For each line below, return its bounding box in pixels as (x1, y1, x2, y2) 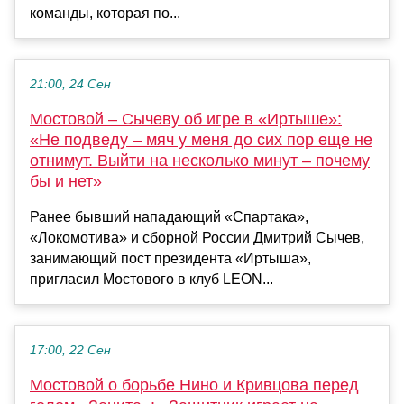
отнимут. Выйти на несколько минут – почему (30, 151, 370, 170)
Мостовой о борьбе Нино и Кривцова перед (30, 376, 359, 395)
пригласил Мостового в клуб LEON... (30, 271, 273, 288)
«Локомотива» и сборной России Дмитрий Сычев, (30, 230, 364, 246)
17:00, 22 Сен (30, 344, 111, 358)
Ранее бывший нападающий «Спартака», (30, 209, 308, 225)
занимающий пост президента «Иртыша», (30, 251, 311, 267)
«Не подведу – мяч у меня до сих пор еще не (30, 131, 372, 150)
